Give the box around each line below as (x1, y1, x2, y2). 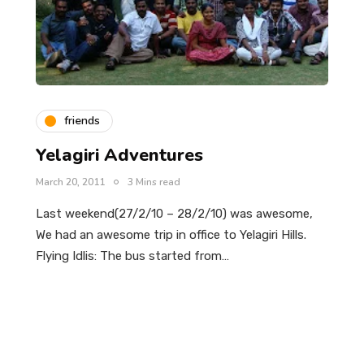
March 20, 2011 (36, 175, 105, 188)
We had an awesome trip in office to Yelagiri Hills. (36, 227, 306, 242)
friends (64, 113, 100, 128)
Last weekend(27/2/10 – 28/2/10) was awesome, (36, 206, 313, 221)
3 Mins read (128, 175, 180, 188)
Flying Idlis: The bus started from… (36, 248, 229, 263)
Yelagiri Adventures (36, 142, 203, 167)
